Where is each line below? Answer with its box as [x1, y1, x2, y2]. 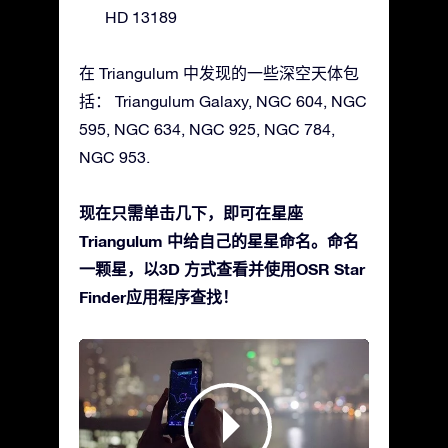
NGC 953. [79, 148, 150, 167]
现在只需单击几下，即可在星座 [79, 203, 303, 223]
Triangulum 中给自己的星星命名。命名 [79, 231, 359, 251]
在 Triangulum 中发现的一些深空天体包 [79, 64, 359, 83]
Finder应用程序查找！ [79, 287, 238, 307]
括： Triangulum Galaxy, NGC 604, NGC [79, 92, 367, 111]
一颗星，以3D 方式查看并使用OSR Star [79, 259, 365, 279]
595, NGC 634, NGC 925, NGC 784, [79, 120, 335, 139]
